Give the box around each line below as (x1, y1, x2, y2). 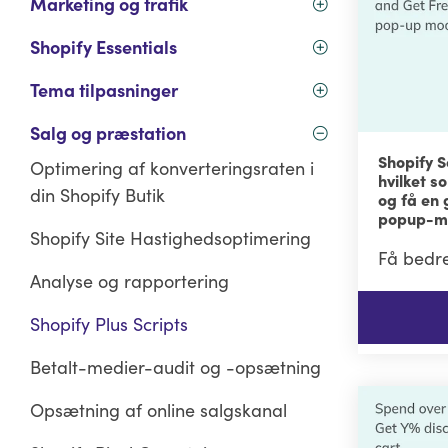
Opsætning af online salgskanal (29, 397, 287, 423)
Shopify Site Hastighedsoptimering (29, 225, 311, 251)
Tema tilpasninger (29, 77, 178, 103)
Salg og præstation (29, 120, 186, 146)
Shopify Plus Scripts (29, 311, 188, 337)
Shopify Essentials (29, 34, 177, 60)
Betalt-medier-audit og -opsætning (29, 354, 321, 380)
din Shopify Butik (29, 182, 165, 208)
